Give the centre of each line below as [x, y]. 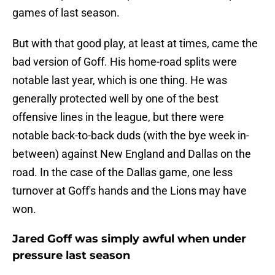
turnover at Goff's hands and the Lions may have [130, 191]
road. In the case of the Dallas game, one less [122, 172]
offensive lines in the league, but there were [118, 117]
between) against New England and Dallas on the [132, 154]
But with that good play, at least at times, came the [135, 44]
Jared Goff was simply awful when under [129, 239]
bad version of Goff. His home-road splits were [125, 62]
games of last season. [66, 13]
